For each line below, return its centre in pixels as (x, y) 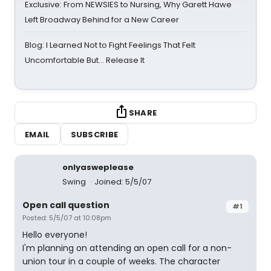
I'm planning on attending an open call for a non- (127, 248)
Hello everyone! (55, 235)
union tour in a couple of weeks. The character (121, 261)
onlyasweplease (98, 167)
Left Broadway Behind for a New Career (102, 20)
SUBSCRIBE (94, 134)
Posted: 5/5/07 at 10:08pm (67, 218)
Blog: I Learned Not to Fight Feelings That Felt (110, 45)
